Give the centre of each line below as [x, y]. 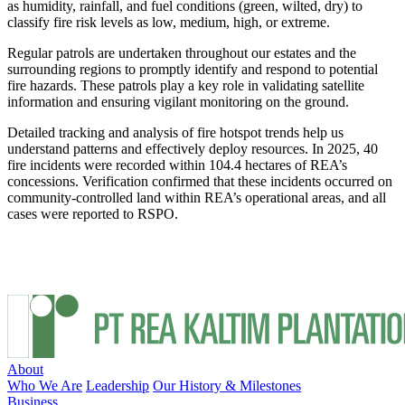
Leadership [118, 385]
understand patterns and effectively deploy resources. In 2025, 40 [193, 148]
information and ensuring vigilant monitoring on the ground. [178, 101]
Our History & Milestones [227, 385]
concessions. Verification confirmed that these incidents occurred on [200, 181]
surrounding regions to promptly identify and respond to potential [193, 69]
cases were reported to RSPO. [93, 213]
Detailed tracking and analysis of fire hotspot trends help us [175, 132]
